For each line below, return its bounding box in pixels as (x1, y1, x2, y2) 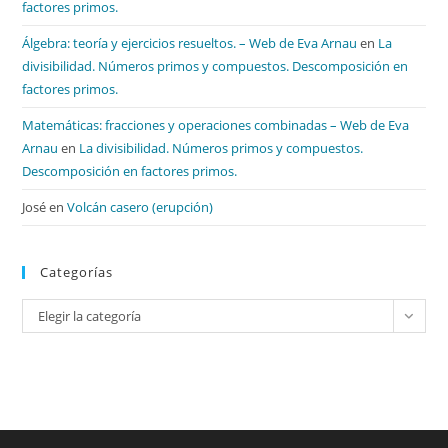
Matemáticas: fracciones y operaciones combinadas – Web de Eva (22, 116, 410, 134)
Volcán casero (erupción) (67, 198, 214, 216)
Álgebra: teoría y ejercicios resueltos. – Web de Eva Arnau (22, 34, 358, 52)
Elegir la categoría (38, 307, 142, 325)
